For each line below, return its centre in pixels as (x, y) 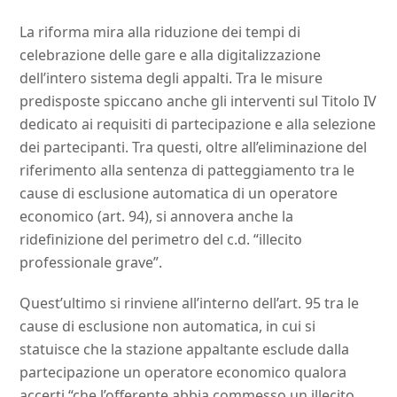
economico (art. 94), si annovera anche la (157, 217)
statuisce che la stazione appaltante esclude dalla (185, 350)
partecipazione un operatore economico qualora (183, 373)
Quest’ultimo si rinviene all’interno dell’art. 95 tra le (190, 304)
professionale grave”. (91, 263)
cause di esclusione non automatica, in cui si (168, 327)
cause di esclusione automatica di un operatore (179, 194)
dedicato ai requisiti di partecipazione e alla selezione (198, 125)
